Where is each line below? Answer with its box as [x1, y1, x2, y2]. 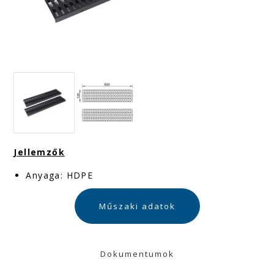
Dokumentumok [100, 248, 174, 259]
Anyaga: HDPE [26, 169, 94, 181]
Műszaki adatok [98, 201, 176, 212]
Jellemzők [13, 146, 65, 158]
